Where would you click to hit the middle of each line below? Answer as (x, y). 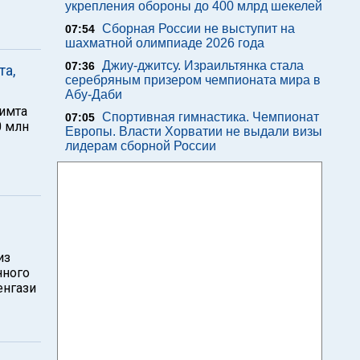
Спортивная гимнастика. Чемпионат (211, 117)
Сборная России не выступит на (198, 29)
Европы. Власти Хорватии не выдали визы (194, 131)
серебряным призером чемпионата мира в (193, 80)
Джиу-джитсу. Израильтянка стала (203, 65)
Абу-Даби (94, 94)
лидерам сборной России (141, 146)
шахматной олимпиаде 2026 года (165, 43)
